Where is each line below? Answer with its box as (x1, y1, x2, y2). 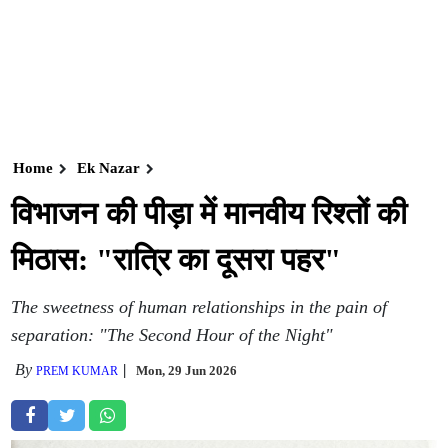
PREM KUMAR (36, 364, 119, 378)
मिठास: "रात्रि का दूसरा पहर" (11, 242, 342, 277)
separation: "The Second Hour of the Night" (11, 325, 334, 345)
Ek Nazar (77, 160, 141, 176)
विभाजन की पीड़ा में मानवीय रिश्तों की (11, 196, 408, 231)
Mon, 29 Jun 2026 (136, 363, 238, 378)
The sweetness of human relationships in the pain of (11, 297, 388, 317)
